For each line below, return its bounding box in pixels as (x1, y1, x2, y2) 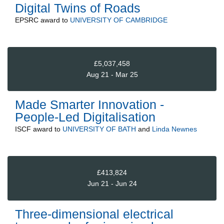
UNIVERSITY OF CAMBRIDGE (70, 16, 167, 24)
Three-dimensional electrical (15, 206, 173, 221)
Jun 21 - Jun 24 (87, 179, 137, 188)
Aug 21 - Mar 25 (86, 70, 138, 78)
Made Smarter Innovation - (15, 97, 164, 112)
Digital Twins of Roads (15, 1, 140, 15)
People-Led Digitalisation (15, 110, 155, 124)
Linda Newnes (152, 125, 197, 133)
